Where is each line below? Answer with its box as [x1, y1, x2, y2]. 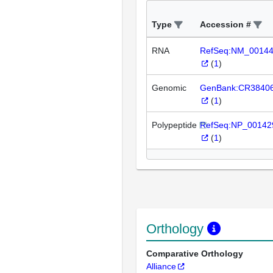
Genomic [152, 83, 186, 93]
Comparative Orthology [146, 249, 243, 259]
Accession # [200, 19, 251, 30]
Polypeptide [152, 120, 197, 130]
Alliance [146, 261, 176, 272]
